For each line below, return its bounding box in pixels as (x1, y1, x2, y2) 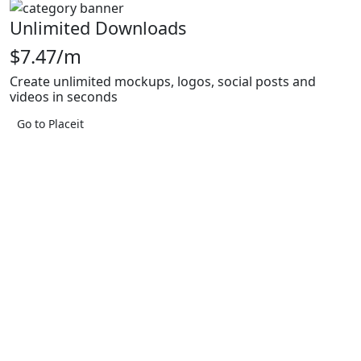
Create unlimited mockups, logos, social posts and (10, 73, 316, 91)
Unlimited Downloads (10, 16, 186, 40)
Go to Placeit (17, 116, 84, 132)
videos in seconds (10, 88, 118, 106)
